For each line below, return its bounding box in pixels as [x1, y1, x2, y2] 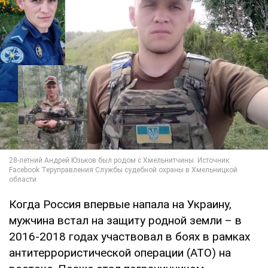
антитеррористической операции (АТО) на [9, 245, 231, 260]
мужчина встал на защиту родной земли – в [9, 213, 242, 227]
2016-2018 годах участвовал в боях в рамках [9, 229, 250, 243]
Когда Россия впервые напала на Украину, [9, 197, 232, 211]
